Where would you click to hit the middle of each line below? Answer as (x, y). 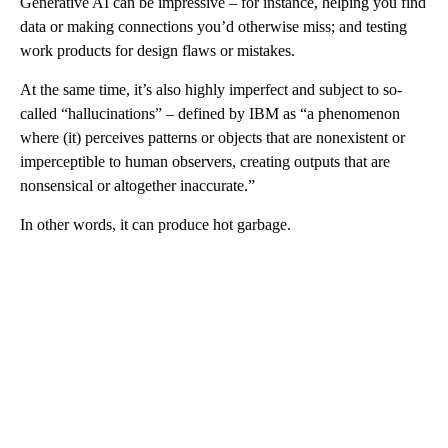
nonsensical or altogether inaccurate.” (137, 186)
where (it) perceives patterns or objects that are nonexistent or (212, 138)
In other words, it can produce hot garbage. (155, 225)
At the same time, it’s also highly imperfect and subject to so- (211, 90)
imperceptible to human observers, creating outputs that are (205, 162)
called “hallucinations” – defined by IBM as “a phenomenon (210, 114)
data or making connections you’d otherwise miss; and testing (213, 27)
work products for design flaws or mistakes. (157, 51)
